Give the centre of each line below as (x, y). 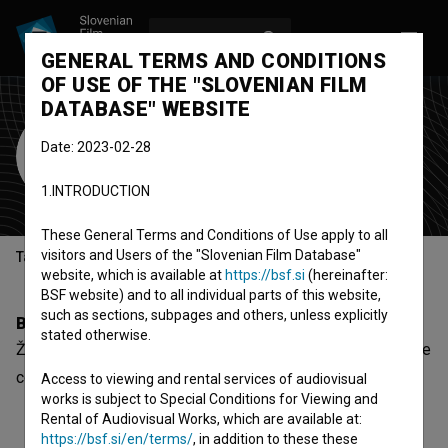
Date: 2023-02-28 (96, 147)
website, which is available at (133, 275)
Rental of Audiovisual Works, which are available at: (201, 419)
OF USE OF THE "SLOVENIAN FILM (204, 85)
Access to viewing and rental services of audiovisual (204, 379)
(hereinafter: (346, 275)
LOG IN (321, 38)
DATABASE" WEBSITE (146, 109)
